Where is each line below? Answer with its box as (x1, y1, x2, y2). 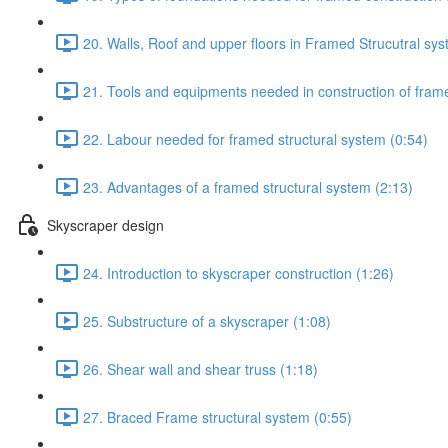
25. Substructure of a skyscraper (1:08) (83, 310, 331, 331)
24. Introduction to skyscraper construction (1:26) (83, 262, 394, 283)
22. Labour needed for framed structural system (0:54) (83, 128, 428, 149)
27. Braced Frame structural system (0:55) (83, 406, 352, 427)
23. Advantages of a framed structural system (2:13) (83, 176, 413, 197)
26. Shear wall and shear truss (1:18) (83, 358, 318, 379)
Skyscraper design (47, 214, 164, 235)
